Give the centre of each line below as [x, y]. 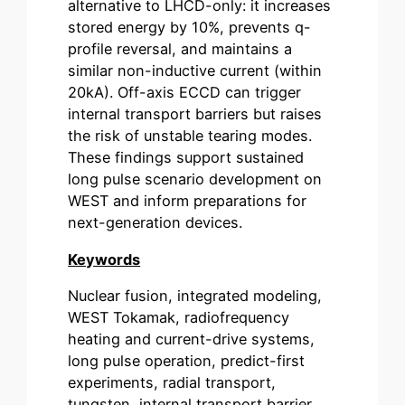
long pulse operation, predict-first [187, 360]
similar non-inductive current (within [195, 71]
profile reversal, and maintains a [180, 49]
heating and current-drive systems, [192, 339]
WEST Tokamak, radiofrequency [179, 317]
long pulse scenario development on [195, 179]
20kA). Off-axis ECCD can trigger [185, 93]
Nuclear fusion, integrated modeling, [195, 295]
